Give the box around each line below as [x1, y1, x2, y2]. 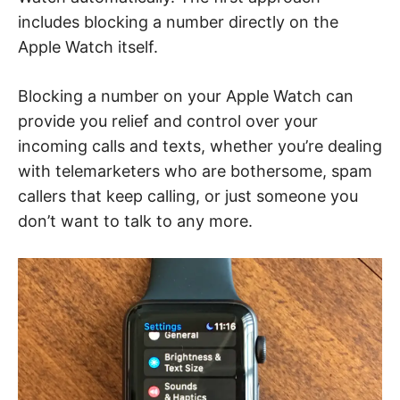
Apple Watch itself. [18, 37, 158, 57]
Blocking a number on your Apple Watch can [18, 87, 354, 106]
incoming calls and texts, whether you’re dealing [18, 137, 382, 156]
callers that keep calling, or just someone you [18, 187, 358, 206]
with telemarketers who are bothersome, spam [18, 162, 372, 181]
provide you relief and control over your [18, 112, 318, 131]
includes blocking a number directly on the [18, 12, 338, 32]
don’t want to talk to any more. [18, 212, 253, 231]
